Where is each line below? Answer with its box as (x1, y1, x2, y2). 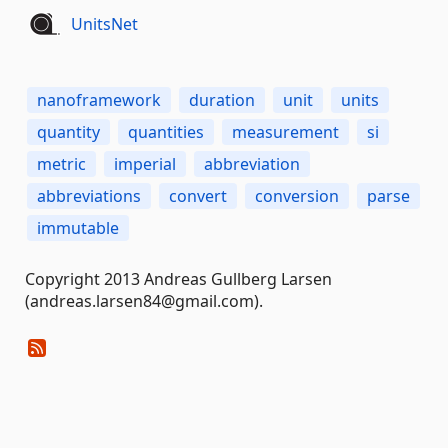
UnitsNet (70, 13, 138, 36)
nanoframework (37, 88, 161, 111)
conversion (255, 184, 339, 207)
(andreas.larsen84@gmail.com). (25, 289, 263, 312)
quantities (128, 120, 204, 143)
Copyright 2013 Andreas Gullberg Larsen (25, 267, 332, 290)
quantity (37, 120, 100, 143)
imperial (114, 152, 176, 175)
